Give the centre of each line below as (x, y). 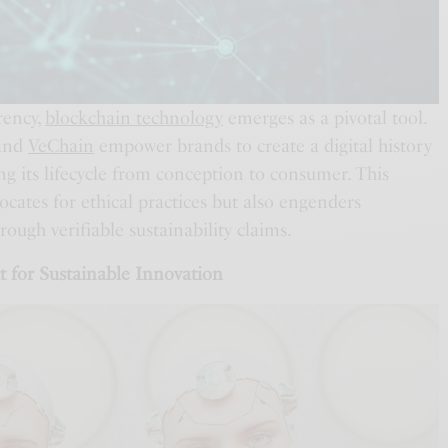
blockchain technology (134, 118)
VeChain (61, 146)
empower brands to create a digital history (263, 146)
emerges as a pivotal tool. (325, 118)
